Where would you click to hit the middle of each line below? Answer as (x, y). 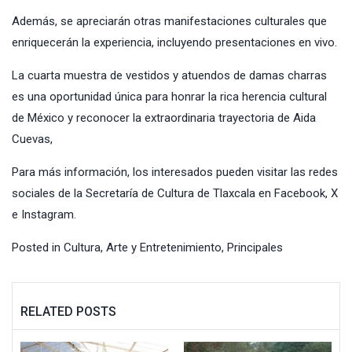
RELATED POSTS (68, 311)
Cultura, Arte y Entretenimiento (143, 247)
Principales (255, 247)
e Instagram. (44, 214)
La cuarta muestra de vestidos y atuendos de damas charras (169, 75)
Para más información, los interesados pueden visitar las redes (175, 172)
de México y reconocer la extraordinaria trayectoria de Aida (164, 117)
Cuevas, (32, 139)
